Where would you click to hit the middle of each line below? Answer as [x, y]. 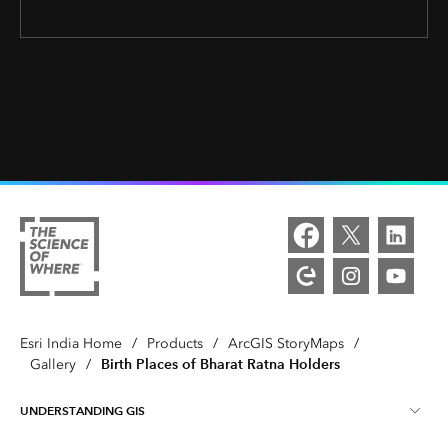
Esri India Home [71, 343]
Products [175, 343]
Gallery [53, 364]
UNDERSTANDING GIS [82, 410]
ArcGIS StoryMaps [286, 343]
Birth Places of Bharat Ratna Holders [220, 364]
